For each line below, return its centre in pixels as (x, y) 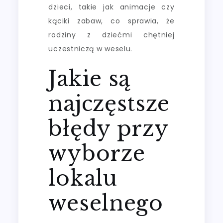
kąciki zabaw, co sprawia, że (111, 21)
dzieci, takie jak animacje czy (111, 7)
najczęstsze (109, 103)
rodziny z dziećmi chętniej (111, 35)
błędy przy (108, 128)
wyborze (97, 153)
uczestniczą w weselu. (91, 49)
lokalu (83, 178)
